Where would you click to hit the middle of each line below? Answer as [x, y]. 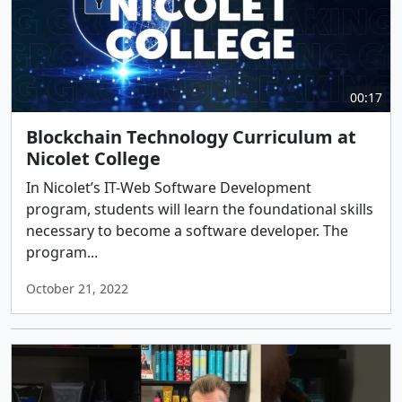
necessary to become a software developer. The [187, 231]
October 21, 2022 [77, 288]
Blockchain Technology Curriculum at [191, 137]
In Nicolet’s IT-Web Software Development [169, 188]
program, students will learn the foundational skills [200, 209]
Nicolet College [93, 158]
